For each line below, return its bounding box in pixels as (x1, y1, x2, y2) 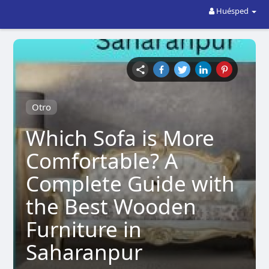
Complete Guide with (25, 169, 235, 198)
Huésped (214, 5, 251, 16)
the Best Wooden (25, 192, 196, 220)
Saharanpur (25, 238, 142, 266)
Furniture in (25, 215, 142, 243)
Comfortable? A (25, 147, 178, 175)
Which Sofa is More (25, 124, 214, 152)
